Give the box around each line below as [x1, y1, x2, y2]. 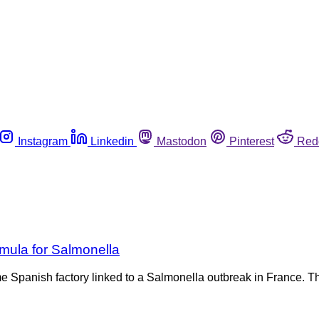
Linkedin [90, 135, 134, 147]
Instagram [18, 135, 68, 147]
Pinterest [229, 135, 274, 147]
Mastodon [157, 135, 206, 147]
